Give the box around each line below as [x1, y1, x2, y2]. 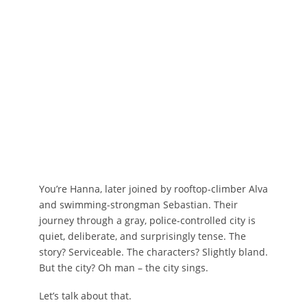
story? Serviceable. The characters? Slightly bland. [38, 245, 268, 258]
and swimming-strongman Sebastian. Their [38, 197, 238, 211]
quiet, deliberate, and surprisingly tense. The [38, 229, 246, 243]
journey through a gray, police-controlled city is [38, 213, 256, 227]
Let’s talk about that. [38, 288, 132, 302]
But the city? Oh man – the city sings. [38, 260, 208, 274]
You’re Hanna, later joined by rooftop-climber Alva [38, 182, 268, 195]
